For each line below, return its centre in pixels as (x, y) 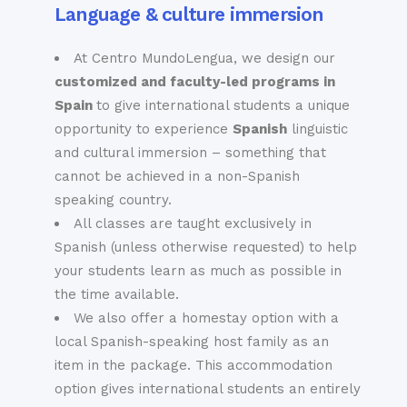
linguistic (318, 129)
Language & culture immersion (189, 14)
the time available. (117, 294)
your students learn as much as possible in (198, 270)
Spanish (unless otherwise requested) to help (206, 247)
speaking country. (113, 199)
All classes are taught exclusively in (193, 223)
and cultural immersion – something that (190, 152)
